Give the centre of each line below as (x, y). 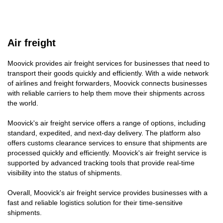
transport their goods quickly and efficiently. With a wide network (108, 73)
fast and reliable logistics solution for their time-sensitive (95, 202)
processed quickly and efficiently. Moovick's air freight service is (107, 153)
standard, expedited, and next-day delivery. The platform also (104, 133)
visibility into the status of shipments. (65, 172)
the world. (23, 103)
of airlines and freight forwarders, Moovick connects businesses (107, 83)
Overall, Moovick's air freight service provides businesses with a (108, 192)
